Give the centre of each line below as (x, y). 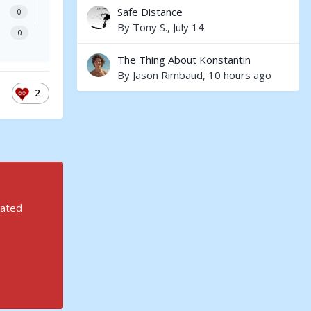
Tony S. (150, 27)
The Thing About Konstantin (184, 60)
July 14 (188, 27)
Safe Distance (150, 12)
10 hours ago (240, 75)
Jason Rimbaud (168, 75)
